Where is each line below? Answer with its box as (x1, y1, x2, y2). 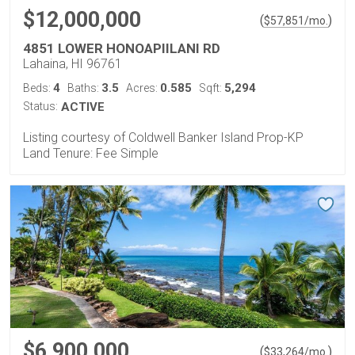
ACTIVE (61, 100, 105, 114)
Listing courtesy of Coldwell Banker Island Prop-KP (23, 130, 303, 145)
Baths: (67, 82, 101, 94)
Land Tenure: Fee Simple (23, 146, 158, 161)
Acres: (126, 82, 160, 94)
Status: (23, 100, 58, 113)
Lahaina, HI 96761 (23, 56, 122, 71)
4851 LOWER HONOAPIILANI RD (23, 40, 220, 56)
